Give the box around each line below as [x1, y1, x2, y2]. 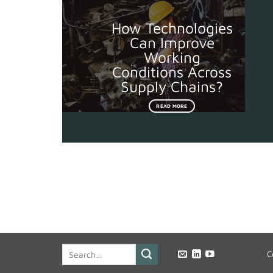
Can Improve [129, 33, 214, 51]
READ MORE [156, 102, 188, 109]
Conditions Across [112, 62, 232, 80]
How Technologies [111, 18, 233, 37]
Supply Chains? [121, 77, 223, 95]
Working [143, 48, 200, 66]
